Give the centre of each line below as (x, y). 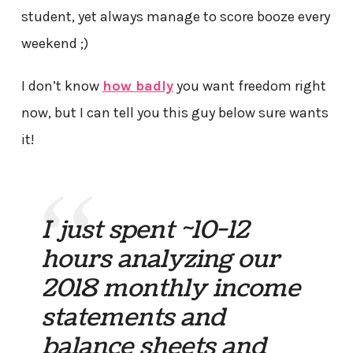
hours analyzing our (161, 260)
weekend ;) (54, 43)
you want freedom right (249, 86)
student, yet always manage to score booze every (175, 16)
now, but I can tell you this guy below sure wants (175, 113)
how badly (137, 86)
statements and (134, 318)
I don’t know (61, 86)
